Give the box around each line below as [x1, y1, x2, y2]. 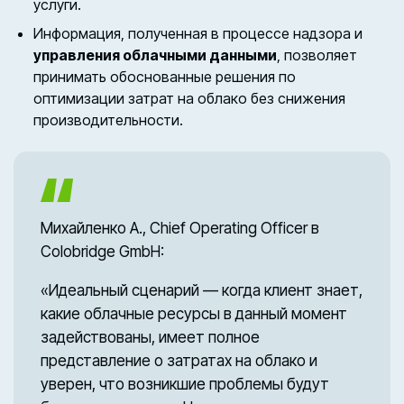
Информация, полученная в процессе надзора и [33, 24, 363, 43]
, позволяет [277, 46, 358, 65]
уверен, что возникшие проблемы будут [41, 374, 329, 393]
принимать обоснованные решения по [33, 68, 297, 87]
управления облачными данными [33, 46, 278, 65]
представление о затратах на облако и [41, 351, 317, 370]
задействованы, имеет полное [41, 327, 260, 346]
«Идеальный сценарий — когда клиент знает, [41, 280, 363, 299]
